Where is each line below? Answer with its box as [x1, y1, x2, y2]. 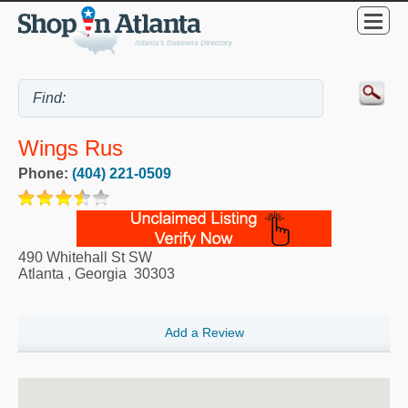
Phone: [18, 165, 72, 181]
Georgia [75, 265, 127, 281]
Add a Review [164, 325, 244, 341]
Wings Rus [18, 136, 123, 161]
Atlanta [18, 265, 64, 281]
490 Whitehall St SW [18, 249, 152, 265]
